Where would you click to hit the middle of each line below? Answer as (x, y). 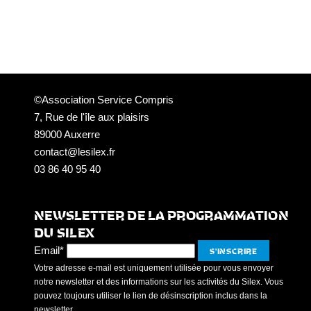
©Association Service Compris (103, 100)
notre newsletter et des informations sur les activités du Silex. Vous (158, 282)
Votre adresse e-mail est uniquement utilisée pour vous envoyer (153, 268)
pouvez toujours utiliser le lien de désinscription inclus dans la (150, 296)
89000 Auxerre (67, 135)
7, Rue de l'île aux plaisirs (91, 117)
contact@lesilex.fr (74, 152)
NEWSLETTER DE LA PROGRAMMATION (161, 215)
